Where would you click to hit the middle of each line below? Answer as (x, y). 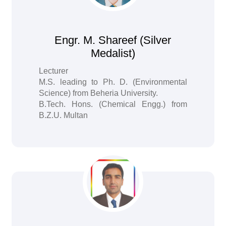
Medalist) (113, 53)
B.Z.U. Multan (64, 115)
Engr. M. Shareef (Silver (113, 40)
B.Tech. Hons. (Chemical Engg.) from (113, 104)
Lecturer (54, 71)
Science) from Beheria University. (99, 93)
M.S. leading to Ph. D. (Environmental (113, 82)
